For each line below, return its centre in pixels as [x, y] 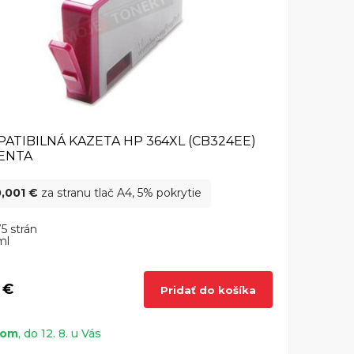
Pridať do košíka [208, 290]
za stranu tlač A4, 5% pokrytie [120, 193]
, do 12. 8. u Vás [60, 334]
